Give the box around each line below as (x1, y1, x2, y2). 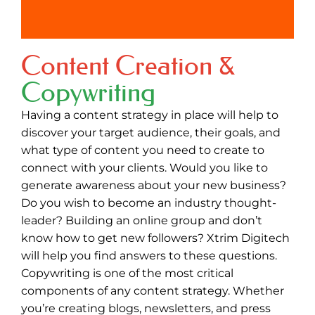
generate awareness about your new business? (21, 178, 286, 192)
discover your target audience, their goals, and (21, 125, 281, 139)
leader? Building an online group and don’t (21, 213, 262, 227)
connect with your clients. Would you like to (21, 160, 268, 174)
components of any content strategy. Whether (21, 283, 284, 297)
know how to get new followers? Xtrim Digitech (21, 231, 290, 245)
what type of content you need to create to (21, 143, 264, 157)
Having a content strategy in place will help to (21, 108, 278, 122)
